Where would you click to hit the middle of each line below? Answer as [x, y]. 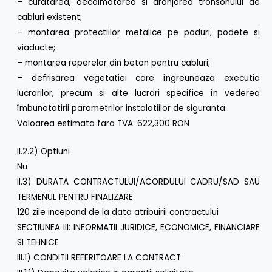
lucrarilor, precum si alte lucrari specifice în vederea [138, 93]
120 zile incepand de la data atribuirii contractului [118, 212]
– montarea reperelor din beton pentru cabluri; [114, 63]
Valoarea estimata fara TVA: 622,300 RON [104, 123]
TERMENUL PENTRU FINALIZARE [75, 197]
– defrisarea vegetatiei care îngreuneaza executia [138, 78]
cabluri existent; [50, 17]
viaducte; [36, 47]
